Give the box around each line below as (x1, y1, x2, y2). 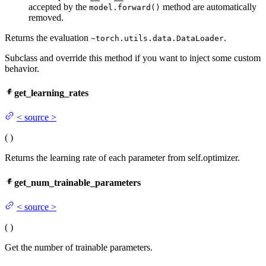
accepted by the (28, 1, 89, 12)
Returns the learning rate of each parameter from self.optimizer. (5, 153, 240, 163)
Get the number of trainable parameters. (5, 242, 153, 253)
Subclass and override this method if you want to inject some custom (5, 52, 261, 63)
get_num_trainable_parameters (14, 177, 141, 188)
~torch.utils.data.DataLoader (91, 33, 224, 43)
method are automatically (160, 1, 256, 12)
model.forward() (89, 2, 160, 12)
